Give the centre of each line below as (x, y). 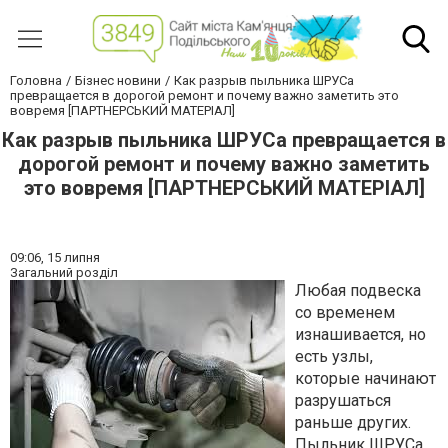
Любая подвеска (358, 291)
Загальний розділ (64, 273)
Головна (36, 81)
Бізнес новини (118, 81)
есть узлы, (334, 357)
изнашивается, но (360, 335)
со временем (345, 313)
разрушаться (343, 401)
